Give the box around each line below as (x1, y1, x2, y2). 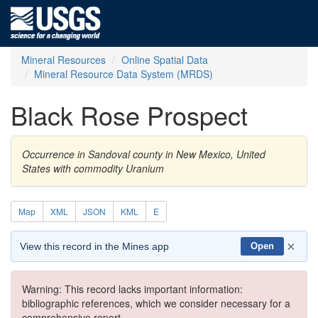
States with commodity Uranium (22, 161, 164, 175)
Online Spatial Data (121, 53, 208, 67)
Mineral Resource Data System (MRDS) (34, 67, 213, 81)
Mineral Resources (21, 53, 106, 67)
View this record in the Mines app (20, 241, 169, 252)
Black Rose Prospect (11, 97, 248, 133)
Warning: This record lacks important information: (22, 282, 243, 296)
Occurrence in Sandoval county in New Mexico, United (22, 147, 265, 161)
